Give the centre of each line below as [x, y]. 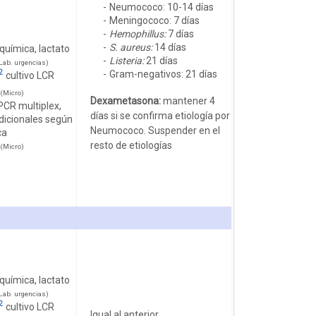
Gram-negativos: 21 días [163, 74]
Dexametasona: [125, 101]
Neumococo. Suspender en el [155, 130]
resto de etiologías [131, 145]
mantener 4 [188, 101]
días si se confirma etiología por [160, 115]
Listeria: [126, 60]
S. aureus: [130, 47]
